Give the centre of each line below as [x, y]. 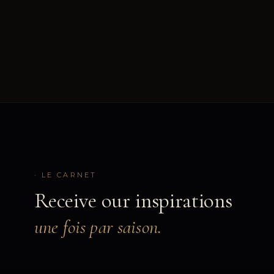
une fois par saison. [98, 227]
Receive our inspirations [133, 201]
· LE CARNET [65, 175]
